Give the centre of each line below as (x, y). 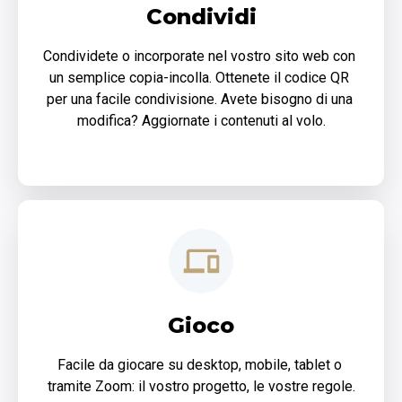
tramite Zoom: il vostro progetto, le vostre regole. (201, 387)
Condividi (201, 17)
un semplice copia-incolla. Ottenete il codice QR (199, 78)
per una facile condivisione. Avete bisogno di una (199, 100)
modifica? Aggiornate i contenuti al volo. (201, 121)
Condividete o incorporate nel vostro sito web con (199, 57)
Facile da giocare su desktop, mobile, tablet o (199, 365)
